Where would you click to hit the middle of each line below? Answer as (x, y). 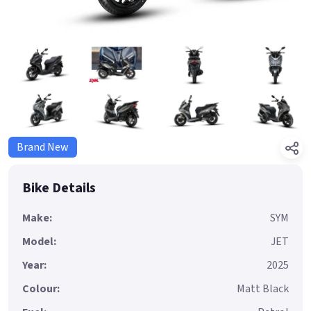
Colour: (41, 288)
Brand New (43, 147)
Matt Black (263, 288)
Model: (39, 241)
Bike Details (59, 188)
